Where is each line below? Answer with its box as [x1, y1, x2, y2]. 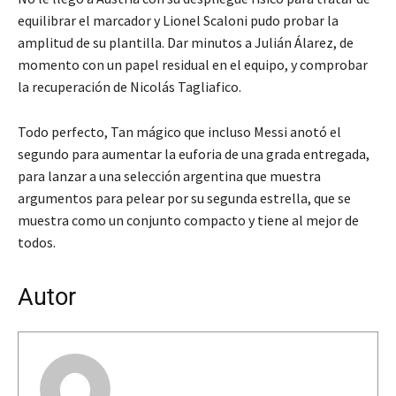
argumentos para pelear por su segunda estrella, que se [18, 189, 351, 208]
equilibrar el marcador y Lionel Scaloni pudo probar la [18, 11, 339, 30]
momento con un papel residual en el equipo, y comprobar [18, 56, 368, 74]
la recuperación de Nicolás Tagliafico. [18, 78, 241, 96]
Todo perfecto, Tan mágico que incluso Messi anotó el [18, 123, 341, 141]
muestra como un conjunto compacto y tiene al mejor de [18, 211, 359, 230]
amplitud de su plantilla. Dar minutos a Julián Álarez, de [18, 34, 354, 52]
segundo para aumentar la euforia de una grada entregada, [18, 145, 369, 164]
